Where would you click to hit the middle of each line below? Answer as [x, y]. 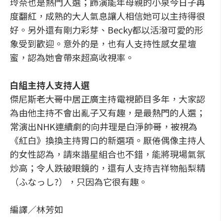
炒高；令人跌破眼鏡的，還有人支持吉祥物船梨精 [108, 168]
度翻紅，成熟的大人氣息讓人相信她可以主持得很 [108, 16]
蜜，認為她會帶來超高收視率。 [72, 57]
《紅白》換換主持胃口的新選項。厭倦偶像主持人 [108, 140]
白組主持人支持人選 [50, 85]
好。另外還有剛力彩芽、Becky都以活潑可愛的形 [107, 30]
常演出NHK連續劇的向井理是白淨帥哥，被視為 [104, 126]
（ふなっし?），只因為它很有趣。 [79, 182]
